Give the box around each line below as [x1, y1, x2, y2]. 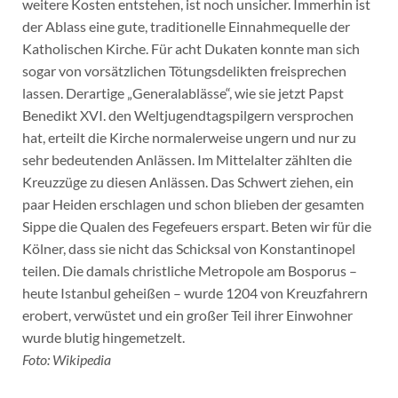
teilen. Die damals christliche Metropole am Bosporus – [21, 261, 357, 279]
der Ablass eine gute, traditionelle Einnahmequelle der [21, 17, 350, 35]
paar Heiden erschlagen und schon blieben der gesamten [21, 195, 364, 212]
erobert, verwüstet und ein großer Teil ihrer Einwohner [21, 306, 353, 323]
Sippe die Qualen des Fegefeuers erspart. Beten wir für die [21, 217, 371, 235]
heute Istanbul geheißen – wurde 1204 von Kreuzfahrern [21, 283, 368, 301]
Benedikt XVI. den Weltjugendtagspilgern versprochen [21, 106, 354, 123]
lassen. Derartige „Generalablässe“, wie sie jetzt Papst [21, 84, 344, 101]
